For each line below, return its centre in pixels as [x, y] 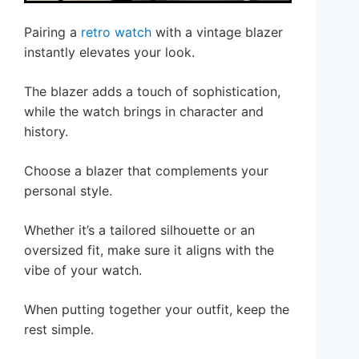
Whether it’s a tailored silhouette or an [139, 230]
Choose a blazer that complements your [146, 170]
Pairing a [52, 32]
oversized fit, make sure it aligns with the [149, 250]
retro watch [116, 32]
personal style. [68, 190]
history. [46, 131]
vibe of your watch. [83, 270]
